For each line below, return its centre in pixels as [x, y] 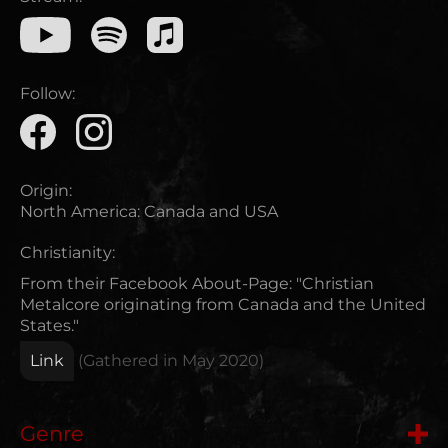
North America [78, 211]
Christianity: [67, 252]
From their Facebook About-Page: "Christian [197, 283]
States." [49, 325]
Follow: [47, 93]
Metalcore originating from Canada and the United [223, 304]
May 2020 [220, 360]
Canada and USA [211, 211]
